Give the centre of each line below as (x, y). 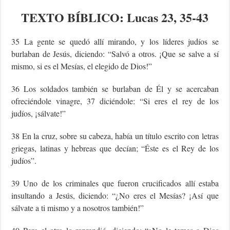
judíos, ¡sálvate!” (39, 113)
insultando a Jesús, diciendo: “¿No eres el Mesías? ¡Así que (115, 195)
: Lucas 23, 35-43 (164, 17)
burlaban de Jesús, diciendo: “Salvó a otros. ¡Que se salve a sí (115, 53)
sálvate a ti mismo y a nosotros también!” (78, 207)
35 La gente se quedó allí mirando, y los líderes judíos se (115, 41)
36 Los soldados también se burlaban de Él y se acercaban (115, 88)
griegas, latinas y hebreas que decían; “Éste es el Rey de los (115, 148)
